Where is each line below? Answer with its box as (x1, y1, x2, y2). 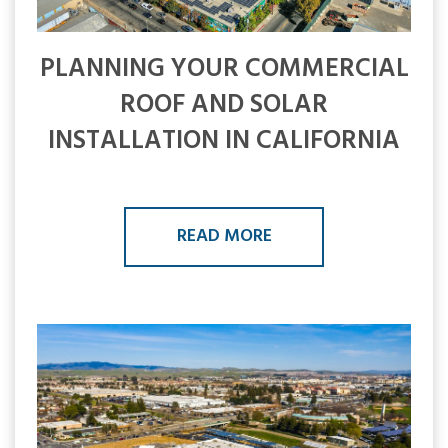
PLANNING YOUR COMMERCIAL (39, 48, 409, 90)
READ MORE (176, 221, 272, 251)
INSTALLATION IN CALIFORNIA (48, 120, 400, 162)
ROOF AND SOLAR (120, 84, 328, 126)
